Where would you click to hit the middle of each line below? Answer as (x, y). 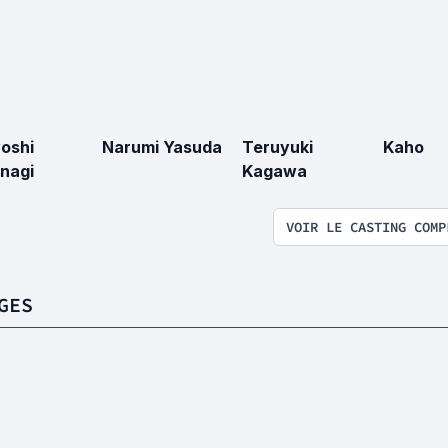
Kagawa (274, 170)
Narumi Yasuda (161, 146)
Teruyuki (277, 146)
